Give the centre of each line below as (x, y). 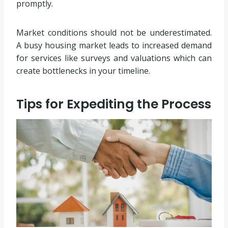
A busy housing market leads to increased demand (114, 45)
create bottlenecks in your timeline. (83, 70)
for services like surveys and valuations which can (114, 58)
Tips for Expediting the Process (114, 104)
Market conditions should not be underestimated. (114, 32)
